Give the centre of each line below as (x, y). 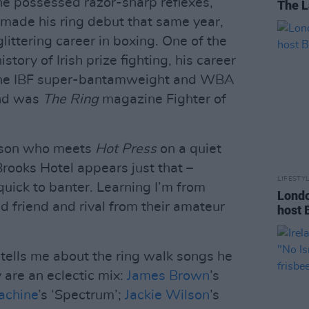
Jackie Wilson (167, 295)
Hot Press (126, 149)
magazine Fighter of (164, 99)
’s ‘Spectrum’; (81, 295)
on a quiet (189, 149)
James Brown (168, 276)
